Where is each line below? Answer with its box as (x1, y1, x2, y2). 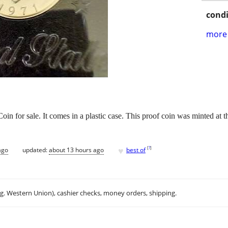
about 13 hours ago (49, 145, 104, 154)
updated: (22, 145, 49, 154)
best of (126, 145, 146, 154)
